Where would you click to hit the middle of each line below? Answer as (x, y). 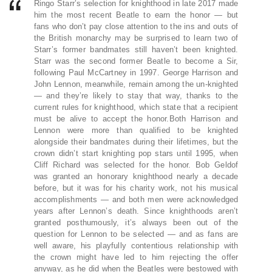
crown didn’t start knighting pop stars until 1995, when (136, 154)
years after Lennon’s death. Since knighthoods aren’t (136, 211)
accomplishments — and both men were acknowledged (136, 200)
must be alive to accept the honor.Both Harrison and (136, 119)
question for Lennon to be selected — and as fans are (136, 234)
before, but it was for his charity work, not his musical (136, 188)
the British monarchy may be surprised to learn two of (136, 38)
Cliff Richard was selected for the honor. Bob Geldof (136, 165)
